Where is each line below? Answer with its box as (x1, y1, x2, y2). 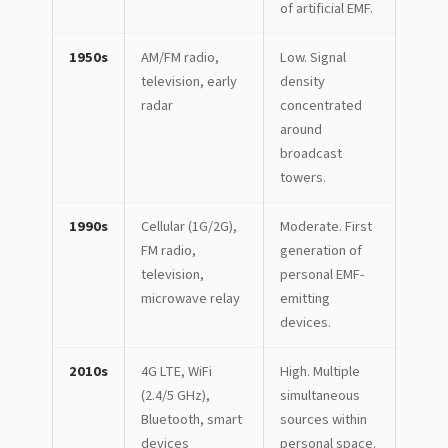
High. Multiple (280, 361, 360, 382)
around (280, 119, 322, 140)
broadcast (280, 143, 342, 164)
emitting (280, 288, 330, 309)
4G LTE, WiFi (141, 361, 212, 382)
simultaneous (280, 385, 360, 406)
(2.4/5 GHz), (141, 385, 210, 406)
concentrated (280, 95, 362, 116)
